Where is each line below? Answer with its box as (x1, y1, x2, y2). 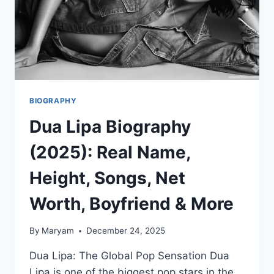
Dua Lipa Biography (29, 116, 191, 137)
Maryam (42, 226, 75, 236)
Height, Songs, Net (29, 167, 185, 188)
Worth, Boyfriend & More (29, 193, 234, 214)
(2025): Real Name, (29, 141, 190, 163)
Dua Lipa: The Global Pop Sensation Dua (29, 250, 229, 262)
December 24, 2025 (86, 226, 166, 236)
